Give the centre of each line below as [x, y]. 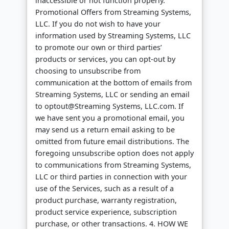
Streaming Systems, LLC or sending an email [112, 95]
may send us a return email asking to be [105, 130]
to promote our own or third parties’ [99, 48]
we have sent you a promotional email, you [110, 118]
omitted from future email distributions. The [112, 142]
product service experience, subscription [106, 212]
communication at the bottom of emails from [113, 83]
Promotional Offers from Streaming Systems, [113, 12]
